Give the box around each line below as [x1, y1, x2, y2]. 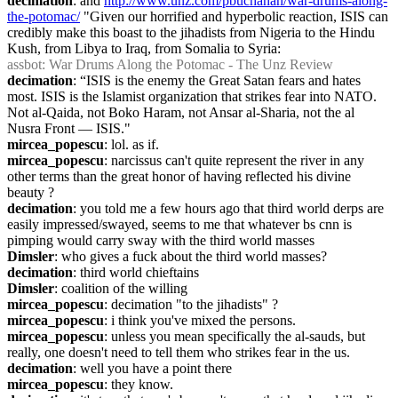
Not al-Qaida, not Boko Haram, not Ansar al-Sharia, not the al [7, 105, 354, 120]
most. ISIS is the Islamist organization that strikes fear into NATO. [7, 89, 377, 104]
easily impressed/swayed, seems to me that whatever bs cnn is [7, 217, 352, 232]
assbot [7, 57, 42, 72]
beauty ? [7, 185, 54, 200]
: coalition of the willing [54, 281, 187, 296]
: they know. [104, 377, 173, 392]
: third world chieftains [73, 265, 199, 280]
